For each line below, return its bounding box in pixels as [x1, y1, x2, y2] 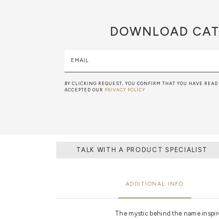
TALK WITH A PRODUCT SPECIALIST [97, 146, 208, 153]
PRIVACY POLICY [105, 87, 145, 93]
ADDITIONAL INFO [126, 180, 184, 187]
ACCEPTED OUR [65, 87, 105, 93]
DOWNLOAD [110, 24, 189, 39]
